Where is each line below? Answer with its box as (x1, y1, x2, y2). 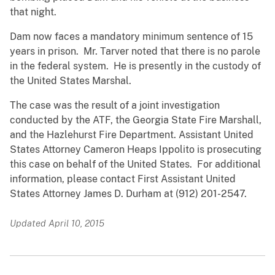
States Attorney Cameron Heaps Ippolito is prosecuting (10, 144, 261, 156)
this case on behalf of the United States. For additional (10, 158, 261, 171)
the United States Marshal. (10, 75, 131, 87)
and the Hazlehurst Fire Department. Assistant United (10, 129, 254, 141)
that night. (10, 6, 56, 18)
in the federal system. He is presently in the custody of (10, 60, 261, 72)
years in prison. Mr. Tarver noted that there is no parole (10, 45, 260, 58)
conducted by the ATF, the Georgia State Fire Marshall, (10, 114, 261, 126)
